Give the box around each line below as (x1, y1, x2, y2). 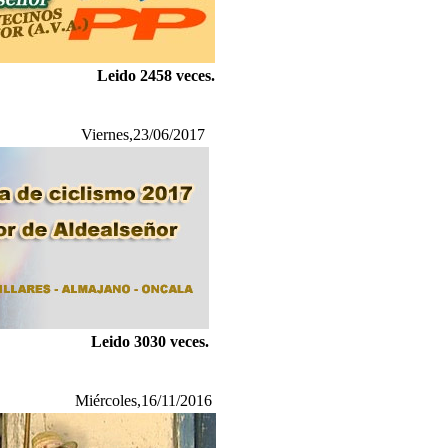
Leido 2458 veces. (97, 67, 215, 84)
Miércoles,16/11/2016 (74, 392, 212, 409)
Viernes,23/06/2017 (81, 126, 205, 143)
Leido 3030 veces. (91, 333, 209, 350)
